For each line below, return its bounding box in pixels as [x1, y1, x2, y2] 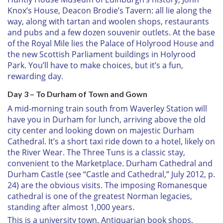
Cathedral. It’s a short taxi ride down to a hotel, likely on [7, 135, 215, 147]
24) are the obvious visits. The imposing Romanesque [7, 179, 207, 191]
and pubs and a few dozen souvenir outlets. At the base [7, 26, 215, 38]
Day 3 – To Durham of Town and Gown [7, 89, 147, 99]
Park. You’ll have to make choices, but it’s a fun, [7, 59, 183, 71]
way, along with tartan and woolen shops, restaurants [7, 15, 209, 27]
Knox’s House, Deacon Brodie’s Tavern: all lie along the [7, 4, 212, 16]
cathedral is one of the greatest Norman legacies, [7, 190, 192, 202]
